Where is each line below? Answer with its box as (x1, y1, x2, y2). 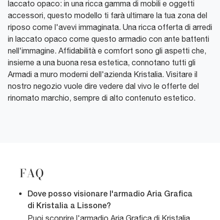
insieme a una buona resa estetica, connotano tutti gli (8, 58, 195, 67)
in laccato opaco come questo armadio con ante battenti (8, 34, 209, 44)
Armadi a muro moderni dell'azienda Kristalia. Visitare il (8, 70, 197, 79)
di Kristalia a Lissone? (27, 203, 111, 210)
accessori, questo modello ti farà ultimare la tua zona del (8, 11, 207, 20)
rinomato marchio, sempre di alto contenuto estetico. (8, 93, 195, 103)
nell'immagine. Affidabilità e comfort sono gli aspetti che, (8, 46, 206, 55)
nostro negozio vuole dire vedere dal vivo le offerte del (8, 82, 199, 91)
